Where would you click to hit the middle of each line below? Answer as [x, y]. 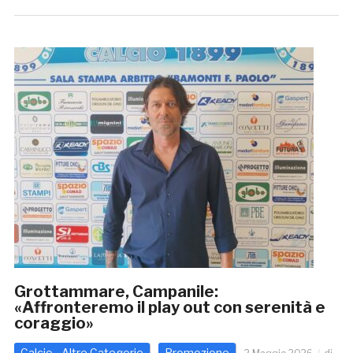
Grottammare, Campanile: [116, 292]
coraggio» [54, 323]
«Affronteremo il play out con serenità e [169, 308]
